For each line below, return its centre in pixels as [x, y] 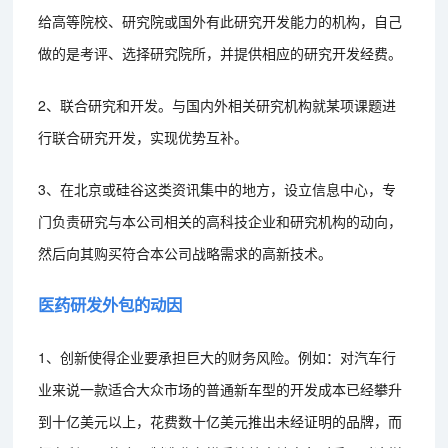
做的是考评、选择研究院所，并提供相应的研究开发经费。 [220, 52]
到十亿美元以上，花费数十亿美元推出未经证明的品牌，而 [220, 420]
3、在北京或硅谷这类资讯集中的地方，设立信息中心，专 [217, 188]
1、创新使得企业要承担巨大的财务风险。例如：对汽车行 [217, 356]
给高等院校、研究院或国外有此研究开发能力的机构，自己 [220, 20]
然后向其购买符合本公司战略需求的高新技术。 [185, 252]
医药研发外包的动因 [110, 304]
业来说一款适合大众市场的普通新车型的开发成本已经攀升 [220, 388]
